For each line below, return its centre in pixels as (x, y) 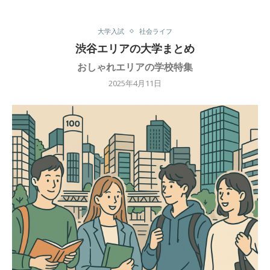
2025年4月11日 (135, 83)
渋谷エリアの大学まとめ (135, 49)
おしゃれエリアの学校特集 (135, 67)
